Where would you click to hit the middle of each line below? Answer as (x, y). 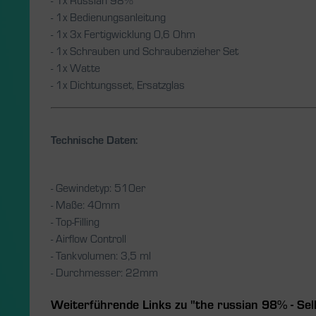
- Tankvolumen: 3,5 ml (101, 255)
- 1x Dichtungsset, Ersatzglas (118, 84)
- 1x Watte (75, 67)
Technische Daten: (94, 139)
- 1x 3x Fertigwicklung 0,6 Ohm (123, 34)
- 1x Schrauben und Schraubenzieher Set (145, 50)
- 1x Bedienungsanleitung (108, 17)
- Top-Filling (75, 221)
